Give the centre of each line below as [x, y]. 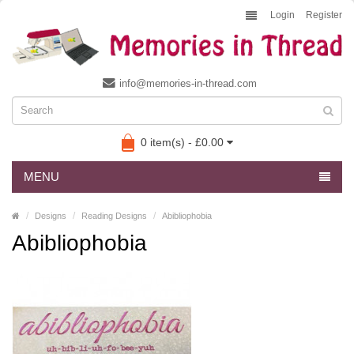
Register [324, 15]
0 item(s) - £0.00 [182, 142]
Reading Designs [114, 216]
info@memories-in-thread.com [188, 83]
